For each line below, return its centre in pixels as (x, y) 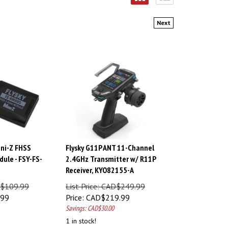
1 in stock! (81, 216)
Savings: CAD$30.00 (90, 204)
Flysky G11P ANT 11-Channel (110, 143)
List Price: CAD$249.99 (105, 182)
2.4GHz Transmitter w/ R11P (111, 154)
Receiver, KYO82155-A (100, 165)
